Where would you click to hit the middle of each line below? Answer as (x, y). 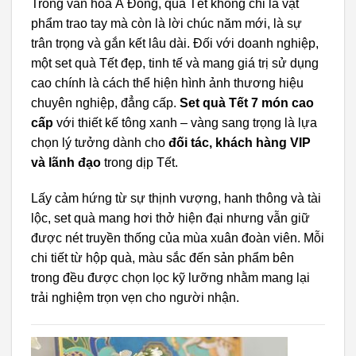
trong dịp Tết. (139, 162)
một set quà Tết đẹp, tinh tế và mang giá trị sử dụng (175, 63)
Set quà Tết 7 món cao (247, 103)
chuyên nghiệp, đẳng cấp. (105, 103)
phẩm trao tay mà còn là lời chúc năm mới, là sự (166, 23)
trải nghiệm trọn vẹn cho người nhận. (135, 298)
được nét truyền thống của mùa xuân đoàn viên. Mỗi (178, 238)
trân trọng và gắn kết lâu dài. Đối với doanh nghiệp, (175, 43)
